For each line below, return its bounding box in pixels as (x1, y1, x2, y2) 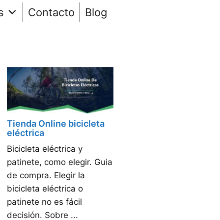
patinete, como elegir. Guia (7, 157, 112, 167)
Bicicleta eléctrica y (7, 143, 82, 154)
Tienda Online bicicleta (7, 118, 105, 129)
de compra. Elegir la (7, 170, 85, 180)
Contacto (28, 5, 75, 19)
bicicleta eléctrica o (7, 183, 83, 193)
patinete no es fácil (7, 196, 82, 207)
